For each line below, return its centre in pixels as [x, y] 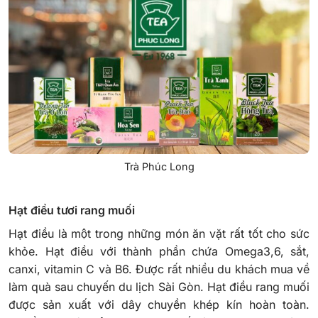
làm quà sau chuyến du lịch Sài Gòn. [108, 286]
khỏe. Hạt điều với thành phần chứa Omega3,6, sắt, [159, 251]
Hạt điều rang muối [258, 286]
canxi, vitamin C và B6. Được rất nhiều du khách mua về [159, 269]
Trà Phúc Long [159, 167]
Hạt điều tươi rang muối [73, 210]
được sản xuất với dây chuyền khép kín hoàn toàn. [159, 304]
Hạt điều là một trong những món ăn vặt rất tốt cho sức [159, 233]
